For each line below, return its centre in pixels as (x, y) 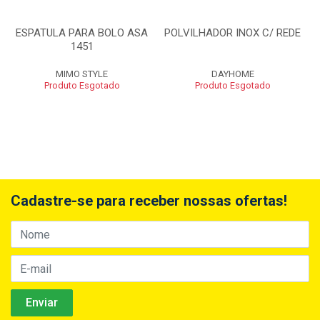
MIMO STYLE (82, 74)
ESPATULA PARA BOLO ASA (82, 33)
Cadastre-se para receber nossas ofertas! (149, 201)
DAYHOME (232, 74)
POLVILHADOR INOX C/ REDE (232, 33)
